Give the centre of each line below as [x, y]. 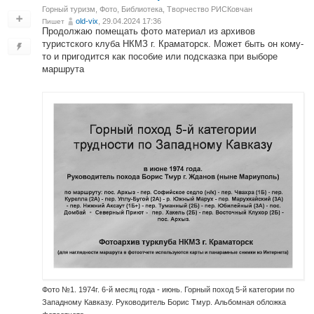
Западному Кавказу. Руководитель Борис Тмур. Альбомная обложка [164, 302]
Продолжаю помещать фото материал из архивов [149, 32]
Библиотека [142, 9]
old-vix [87, 21]
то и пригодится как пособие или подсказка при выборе [160, 57]
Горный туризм [69, 9]
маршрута [63, 69]
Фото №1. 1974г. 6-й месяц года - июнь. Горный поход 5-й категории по [168, 289]
